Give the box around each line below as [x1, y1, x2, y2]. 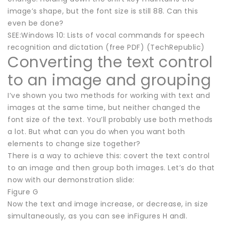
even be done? [8, 18, 64, 29]
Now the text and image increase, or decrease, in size [8, 199, 208, 209]
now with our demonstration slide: [8, 175, 135, 185]
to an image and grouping [8, 70, 211, 91]
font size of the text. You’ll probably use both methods [8, 115, 213, 125]
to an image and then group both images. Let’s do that [8, 163, 215, 173]
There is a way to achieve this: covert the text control [8, 151, 210, 161]
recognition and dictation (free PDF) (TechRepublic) [8, 42, 205, 53]
